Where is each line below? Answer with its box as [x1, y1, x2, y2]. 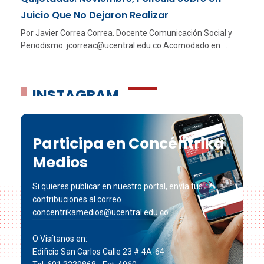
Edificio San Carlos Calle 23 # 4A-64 [32, 246, 164, 256]
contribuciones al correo [32, 194, 121, 204]
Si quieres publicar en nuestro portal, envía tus [32, 181, 203, 191]
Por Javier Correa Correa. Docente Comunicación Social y [21, 28, 232, 38]
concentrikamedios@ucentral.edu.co [32, 207, 169, 217]
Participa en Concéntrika [32, 133, 225, 154]
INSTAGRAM [32, 78, 119, 98]
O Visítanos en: [32, 233, 87, 243]
